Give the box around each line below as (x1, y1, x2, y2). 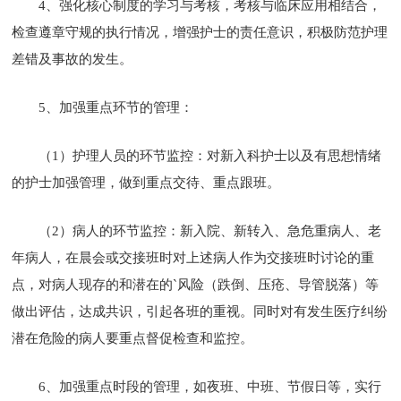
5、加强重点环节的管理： (38, 99, 194, 115)
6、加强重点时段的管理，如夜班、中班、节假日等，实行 (38, 379, 382, 394)
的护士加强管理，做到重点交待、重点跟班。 (12, 175, 281, 190)
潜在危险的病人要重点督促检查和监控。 (12, 330, 254, 346)
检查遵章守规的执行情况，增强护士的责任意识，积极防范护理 (12, 24, 388, 39)
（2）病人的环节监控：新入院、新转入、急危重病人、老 (38, 223, 382, 238)
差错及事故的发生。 (12, 51, 133, 66)
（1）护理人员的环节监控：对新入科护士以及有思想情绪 (38, 148, 382, 163)
